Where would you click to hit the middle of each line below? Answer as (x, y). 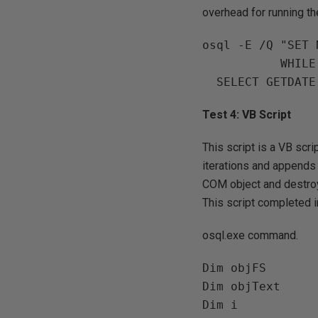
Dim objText (242, 286)
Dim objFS (235, 268)
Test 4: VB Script (247, 115)
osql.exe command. (251, 235)
